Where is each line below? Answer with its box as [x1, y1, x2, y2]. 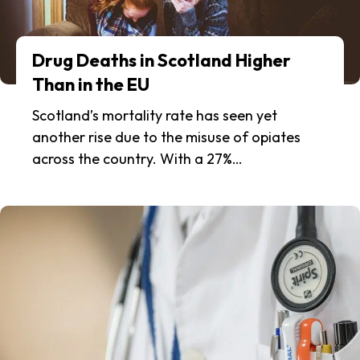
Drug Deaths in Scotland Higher [32, 49, 291, 72]
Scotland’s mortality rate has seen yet [32, 106, 277, 125]
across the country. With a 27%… [32, 149, 243, 169]
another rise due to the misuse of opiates [32, 128, 301, 147]
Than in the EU [32, 73, 149, 96]
